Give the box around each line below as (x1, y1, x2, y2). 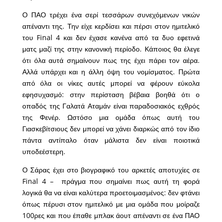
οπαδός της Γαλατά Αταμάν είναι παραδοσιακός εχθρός (22, 101, 200, 111)
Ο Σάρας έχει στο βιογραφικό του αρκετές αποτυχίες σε (22, 165, 200, 175)
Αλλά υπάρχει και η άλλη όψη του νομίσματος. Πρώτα (22, 67, 200, 77)
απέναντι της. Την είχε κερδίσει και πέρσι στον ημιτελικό (22, 21, 200, 31)
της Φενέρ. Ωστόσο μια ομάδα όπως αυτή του (22, 112, 200, 122)
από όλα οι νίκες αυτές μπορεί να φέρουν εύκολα (22, 78, 200, 88)
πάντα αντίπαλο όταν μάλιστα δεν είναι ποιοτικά (22, 135, 200, 145)
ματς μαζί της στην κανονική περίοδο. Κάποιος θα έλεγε (22, 44, 200, 54)
